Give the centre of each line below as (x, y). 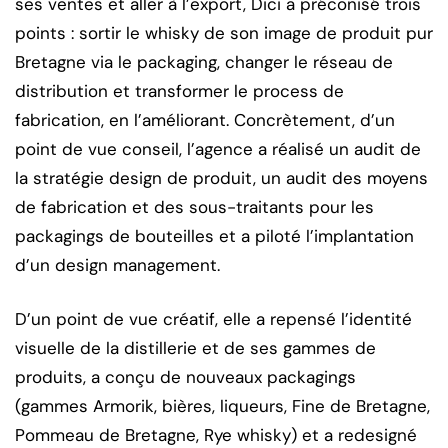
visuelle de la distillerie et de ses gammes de (195, 347)
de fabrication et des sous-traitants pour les (194, 206)
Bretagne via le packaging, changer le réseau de (204, 61)
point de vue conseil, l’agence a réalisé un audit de (218, 148)
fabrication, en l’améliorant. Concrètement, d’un (205, 119)
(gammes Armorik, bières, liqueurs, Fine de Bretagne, (222, 405)
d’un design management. (117, 264)
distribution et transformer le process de (179, 90)
